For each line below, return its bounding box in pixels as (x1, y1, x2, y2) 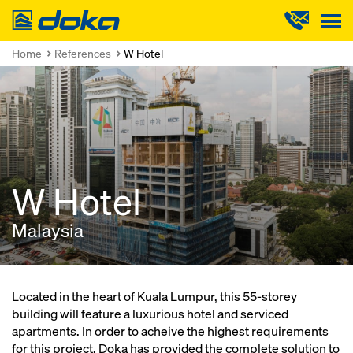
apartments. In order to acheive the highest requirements (12, 323, 329, 340)
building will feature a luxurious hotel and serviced (12, 306, 288, 322)
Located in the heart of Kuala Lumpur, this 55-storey (12, 288, 297, 305)
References (54, 46, 111, 61)
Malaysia (12, 218, 84, 243)
